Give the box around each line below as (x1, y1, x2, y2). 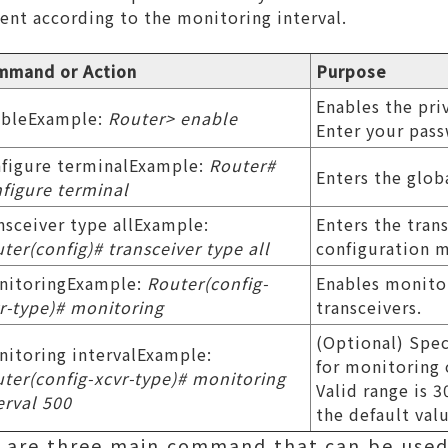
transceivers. (316, 295, 422, 319)
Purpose (316, 59, 387, 83)
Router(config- (147, 271, 269, 295)
